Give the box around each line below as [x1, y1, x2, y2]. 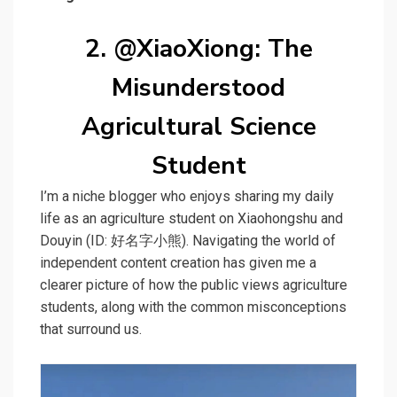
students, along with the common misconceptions [40, 299, 346, 316]
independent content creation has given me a [40, 254, 316, 272]
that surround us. [40, 321, 142, 339]
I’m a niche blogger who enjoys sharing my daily [40, 188, 334, 206]
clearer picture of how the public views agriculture [40, 276, 347, 294]
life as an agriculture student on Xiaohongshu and [40, 210, 343, 228]
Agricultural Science [81, 110, 316, 144]
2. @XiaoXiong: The [84, 32, 313, 66]
